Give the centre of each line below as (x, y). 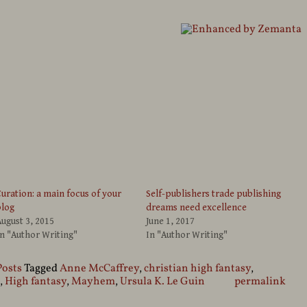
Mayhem (93, 281)
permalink (260, 281)
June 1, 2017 (171, 221)
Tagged (40, 268)
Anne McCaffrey (99, 268)
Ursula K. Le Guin (162, 281)
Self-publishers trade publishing (214, 194)
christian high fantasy (197, 268)
